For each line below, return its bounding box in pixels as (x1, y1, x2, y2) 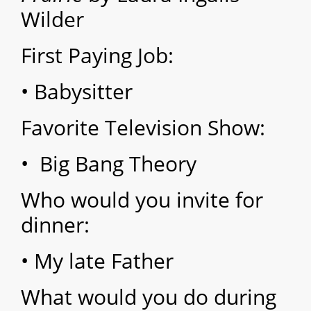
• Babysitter (21, 77, 133, 106)
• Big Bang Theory (21, 149, 196, 178)
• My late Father (21, 246, 174, 276)
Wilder (21, 5, 84, 34)
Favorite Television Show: (21, 113, 265, 142)
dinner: (21, 210, 90, 239)
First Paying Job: (21, 41, 174, 70)
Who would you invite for (21, 185, 263, 215)
